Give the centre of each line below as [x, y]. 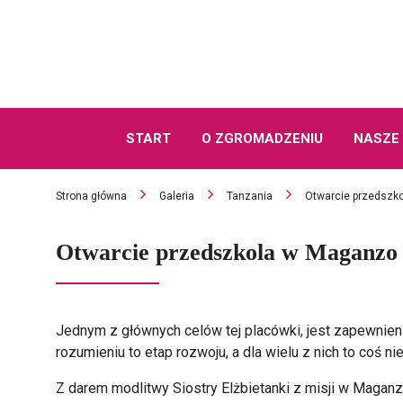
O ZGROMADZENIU [262, 139]
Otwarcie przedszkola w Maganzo [227, 252]
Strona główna [91, 196]
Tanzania [250, 196]
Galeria [177, 196]
